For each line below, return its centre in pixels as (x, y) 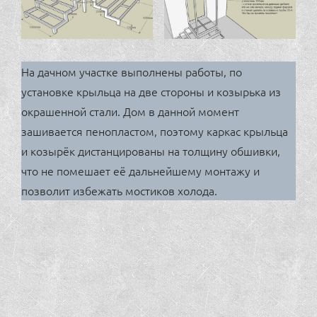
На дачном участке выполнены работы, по (132, 71)
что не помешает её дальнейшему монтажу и (140, 170)
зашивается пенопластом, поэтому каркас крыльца (155, 131)
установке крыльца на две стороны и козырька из (151, 91)
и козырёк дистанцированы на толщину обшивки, (151, 150)
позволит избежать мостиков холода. (119, 190)
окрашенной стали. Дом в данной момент (130, 111)
